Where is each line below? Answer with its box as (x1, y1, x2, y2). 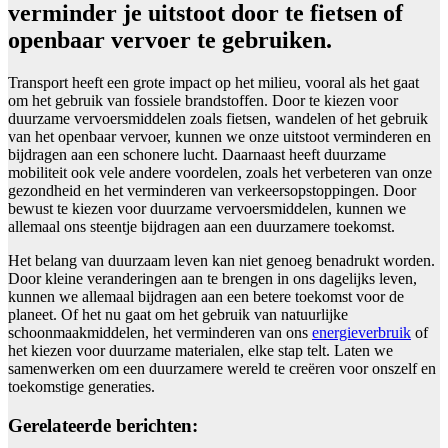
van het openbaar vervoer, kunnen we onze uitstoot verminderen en (8, 127, 431, 145)
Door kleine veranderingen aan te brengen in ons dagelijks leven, (8, 269, 417, 287)
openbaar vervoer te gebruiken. (8, 26, 332, 53)
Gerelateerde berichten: (8, 414, 198, 436)
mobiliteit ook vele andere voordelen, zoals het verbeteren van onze (8, 163, 432, 181)
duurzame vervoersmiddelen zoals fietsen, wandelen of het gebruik (8, 109, 428, 127)
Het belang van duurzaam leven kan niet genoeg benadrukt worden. (8, 251, 435, 269)
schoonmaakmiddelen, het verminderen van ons (8, 323, 312, 341)
